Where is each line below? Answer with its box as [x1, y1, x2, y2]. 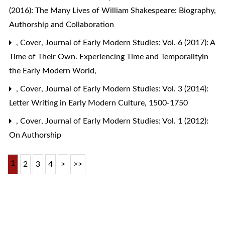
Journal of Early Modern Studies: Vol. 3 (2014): [45, 84, 208, 93]
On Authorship [9, 131, 61, 139]
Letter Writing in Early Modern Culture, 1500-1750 [9, 98, 188, 107]
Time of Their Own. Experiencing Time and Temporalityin [9, 52, 208, 61]
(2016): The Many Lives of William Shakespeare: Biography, [9, 6, 216, 15]
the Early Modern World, [9, 66, 98, 75]
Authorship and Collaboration [9, 20, 114, 29]
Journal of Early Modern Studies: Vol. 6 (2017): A [45, 38, 215, 47]
